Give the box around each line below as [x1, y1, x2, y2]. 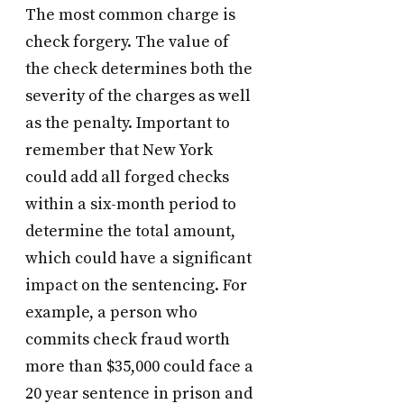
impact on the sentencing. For [25, 275, 247, 297]
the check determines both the [25, 59, 252, 80]
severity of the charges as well [25, 86, 251, 107]
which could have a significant [25, 248, 252, 270]
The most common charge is [25, 5, 235, 26]
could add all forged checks [25, 167, 229, 188]
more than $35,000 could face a [25, 356, 253, 378]
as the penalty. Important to [25, 113, 230, 134]
